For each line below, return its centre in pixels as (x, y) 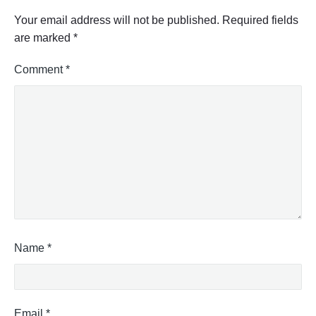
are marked (44, 37)
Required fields (260, 20)
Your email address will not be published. (117, 20)
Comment (40, 70)
